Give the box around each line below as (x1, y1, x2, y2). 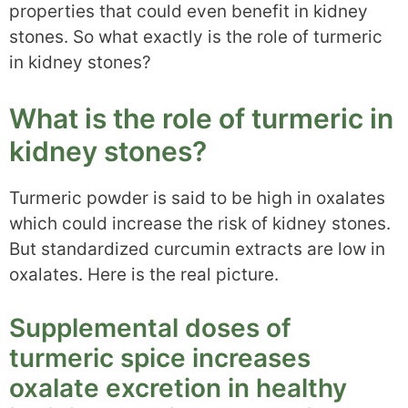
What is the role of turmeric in (9, 101, 393, 135)
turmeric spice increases (9, 342, 311, 374)
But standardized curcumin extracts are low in (9, 238, 385, 260)
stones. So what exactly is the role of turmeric (9, 26, 382, 48)
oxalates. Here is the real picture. (9, 263, 279, 285)
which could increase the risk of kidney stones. (9, 212, 391, 234)
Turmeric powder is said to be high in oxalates (9, 187, 385, 209)
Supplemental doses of (9, 312, 291, 344)
